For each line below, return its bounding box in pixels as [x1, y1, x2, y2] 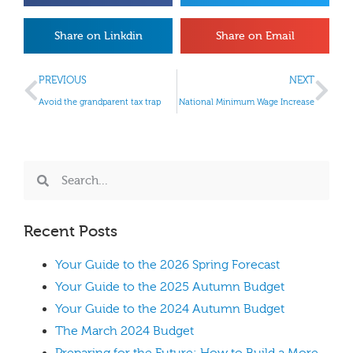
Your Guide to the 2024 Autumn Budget [55, 302, 284, 316]
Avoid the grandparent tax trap [39, 97, 161, 107]
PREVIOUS [39, 75, 87, 86]
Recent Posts [24, 222, 117, 240]
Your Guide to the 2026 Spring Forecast [55, 258, 280, 272]
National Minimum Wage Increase [179, 97, 314, 107]
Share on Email [215, 29, 295, 43]
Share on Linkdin [54, 29, 143, 43]
